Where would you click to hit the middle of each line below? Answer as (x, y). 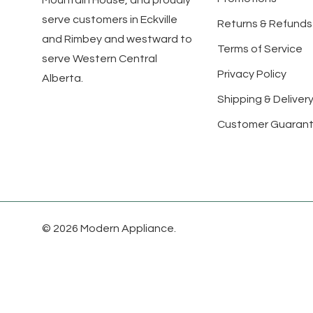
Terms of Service (260, 49)
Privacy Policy (252, 74)
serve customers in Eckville (110, 20)
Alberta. (63, 79)
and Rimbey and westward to (117, 39)
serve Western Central (100, 59)
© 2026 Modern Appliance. (109, 229)
